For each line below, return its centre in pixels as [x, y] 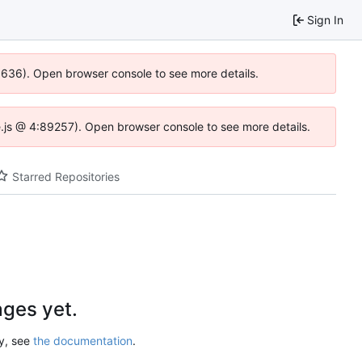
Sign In [325, 19]
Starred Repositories [65, 176]
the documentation [83, 340]
